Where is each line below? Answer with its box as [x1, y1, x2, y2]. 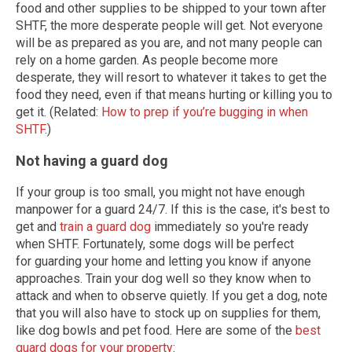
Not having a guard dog [16, 152, 168, 169]
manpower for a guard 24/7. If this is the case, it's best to [16, 202, 330, 217]
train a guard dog [60, 219, 151, 234]
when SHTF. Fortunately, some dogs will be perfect [16, 236, 294, 251]
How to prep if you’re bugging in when [101, 104, 308, 119]
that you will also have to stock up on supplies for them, [16, 306, 321, 321]
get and [16, 219, 60, 234]
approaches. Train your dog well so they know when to [16, 271, 311, 286]
